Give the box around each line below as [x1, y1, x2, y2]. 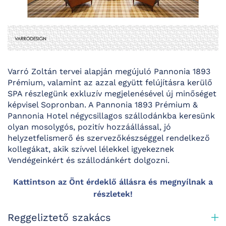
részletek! [93, 189, 133, 199]
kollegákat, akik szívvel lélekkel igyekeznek [8, 144, 174, 154]
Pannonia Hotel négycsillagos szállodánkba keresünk [8, 111, 215, 121]
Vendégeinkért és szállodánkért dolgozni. [8, 155, 169, 165]
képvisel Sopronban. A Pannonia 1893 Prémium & [8, 100, 198, 110]
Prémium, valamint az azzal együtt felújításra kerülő [8, 78, 212, 88]
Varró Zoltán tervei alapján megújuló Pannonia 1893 [8, 67, 210, 77]
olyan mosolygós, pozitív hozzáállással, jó [8, 122, 171, 132]
